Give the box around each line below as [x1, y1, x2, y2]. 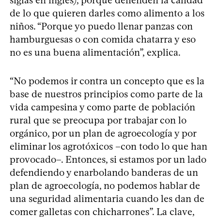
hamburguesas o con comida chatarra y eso [10, 33, 196, 46]
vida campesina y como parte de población [10, 101, 195, 113]
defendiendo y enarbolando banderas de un [10, 167, 198, 179]
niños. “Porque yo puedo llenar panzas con [10, 20, 193, 32]
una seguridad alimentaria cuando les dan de [10, 193, 204, 205]
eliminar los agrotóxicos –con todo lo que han [10, 140, 207, 153]
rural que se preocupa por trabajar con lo [10, 114, 186, 126]
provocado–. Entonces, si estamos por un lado [10, 154, 206, 166]
